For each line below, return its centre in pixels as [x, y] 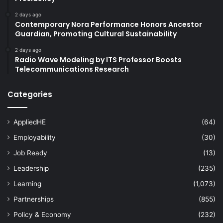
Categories [30, 94]
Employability [35, 137]
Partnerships [34, 199]
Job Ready [30, 153]
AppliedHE [30, 122]
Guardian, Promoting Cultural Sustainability [96, 34]
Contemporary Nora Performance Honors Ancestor [109, 24]
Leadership [31, 168]
